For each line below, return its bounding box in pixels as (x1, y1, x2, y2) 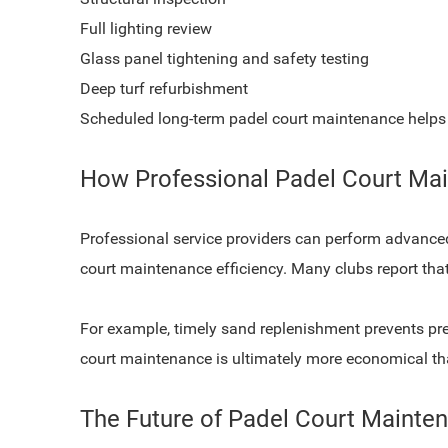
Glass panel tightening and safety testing (80, 49, 369, 68)
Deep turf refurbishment (80, 79, 248, 98)
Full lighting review (80, 19, 212, 38)
